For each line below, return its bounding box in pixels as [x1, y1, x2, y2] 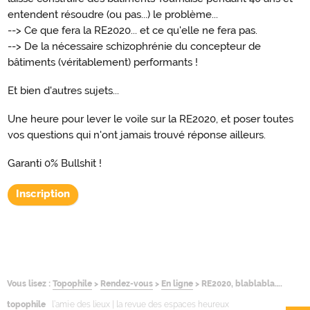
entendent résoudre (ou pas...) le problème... [8, 8, 218, 21]
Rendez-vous [100, 279, 153, 289]
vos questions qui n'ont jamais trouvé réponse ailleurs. [8, 129, 266, 142]
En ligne [161, 279, 193, 289]
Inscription [16, 188, 70, 201]
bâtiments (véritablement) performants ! [8, 56, 198, 69]
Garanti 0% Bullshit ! [8, 157, 102, 170]
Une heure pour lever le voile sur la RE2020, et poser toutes [8, 113, 293, 126]
